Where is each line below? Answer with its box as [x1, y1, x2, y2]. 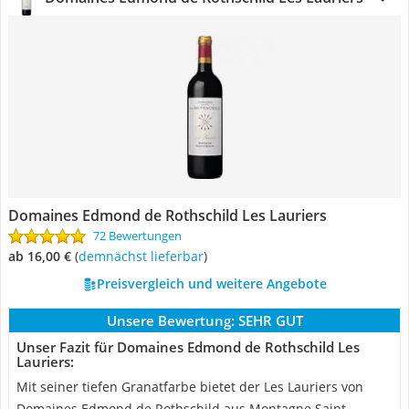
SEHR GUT [237, 311, 303, 330]
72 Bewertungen [93, 227, 182, 244]
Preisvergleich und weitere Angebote [96, 275, 327, 292]
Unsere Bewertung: [106, 311, 235, 330]
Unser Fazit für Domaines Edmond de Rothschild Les [16, 338, 360, 356]
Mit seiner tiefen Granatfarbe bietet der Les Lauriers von [16, 378, 363, 395]
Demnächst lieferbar [87, 247, 204, 265]
